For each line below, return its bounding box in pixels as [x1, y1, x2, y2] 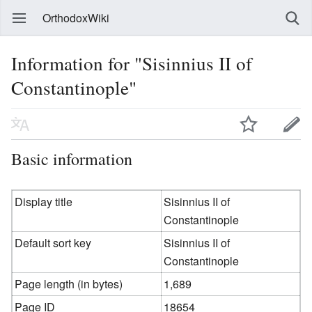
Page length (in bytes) [15, 275, 123, 292]
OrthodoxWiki [42, 10, 109, 26]
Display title [15, 193, 73, 210]
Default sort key [15, 234, 92, 251]
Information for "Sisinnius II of [11, 50, 252, 76]
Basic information [11, 147, 132, 170]
